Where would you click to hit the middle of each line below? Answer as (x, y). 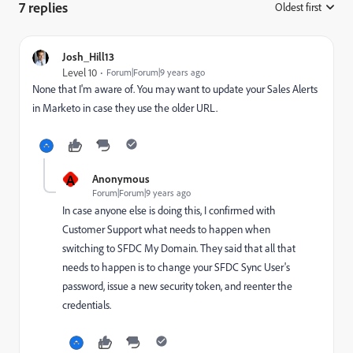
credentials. (87, 305)
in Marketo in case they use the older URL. (125, 108)
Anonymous (121, 178)
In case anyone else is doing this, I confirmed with (169, 210)
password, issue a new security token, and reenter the (177, 286)
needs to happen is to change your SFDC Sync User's (176, 267)
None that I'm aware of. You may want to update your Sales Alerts (175, 89)
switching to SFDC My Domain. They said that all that (179, 248)
